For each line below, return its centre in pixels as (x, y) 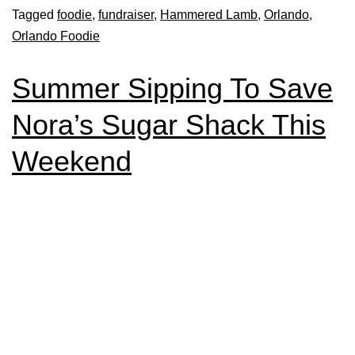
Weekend (72, 161)
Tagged (34, 15)
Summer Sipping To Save (172, 88)
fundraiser (126, 15)
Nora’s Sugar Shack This (169, 125)
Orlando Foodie (56, 36)
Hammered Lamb (209, 15)
